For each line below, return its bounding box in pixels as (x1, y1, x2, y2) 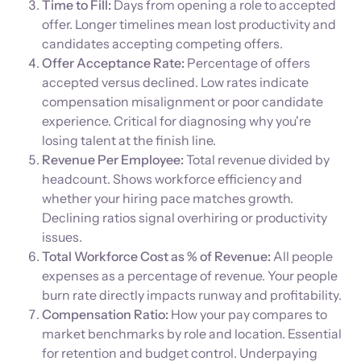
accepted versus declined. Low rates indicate (42, 74, 309, 91)
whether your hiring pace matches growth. (42, 190, 293, 207)
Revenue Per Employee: (42, 151, 184, 168)
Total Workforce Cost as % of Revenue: (42, 248, 273, 265)
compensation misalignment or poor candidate (42, 93, 323, 110)
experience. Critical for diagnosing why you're (42, 113, 311, 130)
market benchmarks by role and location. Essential (42, 326, 342, 342)
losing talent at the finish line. (42, 132, 216, 149)
